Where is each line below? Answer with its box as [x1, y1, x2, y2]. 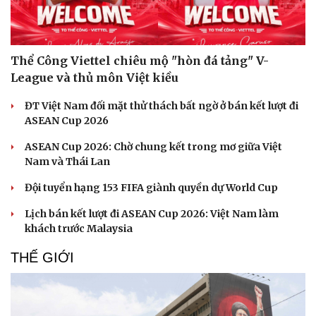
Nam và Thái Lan [25, 155, 110, 169]
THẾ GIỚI [11, 250, 74, 266]
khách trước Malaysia [25, 222, 133, 236]
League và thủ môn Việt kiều [11, 71, 178, 85]
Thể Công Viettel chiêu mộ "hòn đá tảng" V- [11, 54, 269, 68]
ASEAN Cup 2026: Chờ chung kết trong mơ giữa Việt [25, 140, 282, 154]
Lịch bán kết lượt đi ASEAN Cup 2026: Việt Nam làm [25, 207, 279, 221]
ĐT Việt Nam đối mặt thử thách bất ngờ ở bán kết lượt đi [25, 99, 298, 113]
